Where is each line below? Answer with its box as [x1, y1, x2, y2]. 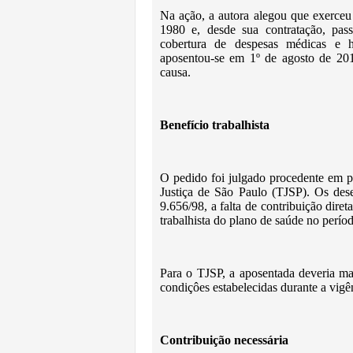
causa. [160, 65, 191, 79]
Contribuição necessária [160, 333, 288, 347]
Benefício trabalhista [160, 118, 269, 132]
